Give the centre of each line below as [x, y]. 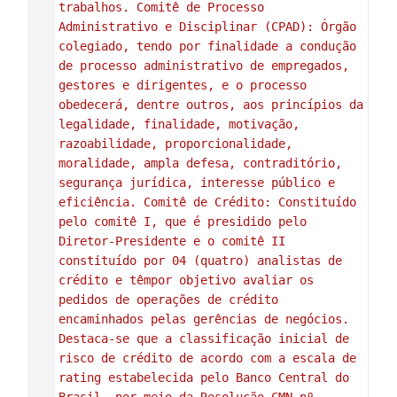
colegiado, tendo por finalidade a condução [207, 46]
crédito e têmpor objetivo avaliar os [186, 280]
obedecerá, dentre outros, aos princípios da [210, 105]
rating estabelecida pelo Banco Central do [203, 378]
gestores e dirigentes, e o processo [182, 85]
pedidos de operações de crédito [168, 300]
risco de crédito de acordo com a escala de [207, 358]
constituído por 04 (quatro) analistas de [200, 261]
